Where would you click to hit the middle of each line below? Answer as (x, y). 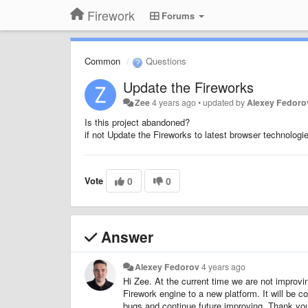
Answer (125, 236)
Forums (178, 15)
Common (102, 61)
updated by (225, 102)
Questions (165, 61)
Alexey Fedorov (167, 266)
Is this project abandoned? (139, 122)
